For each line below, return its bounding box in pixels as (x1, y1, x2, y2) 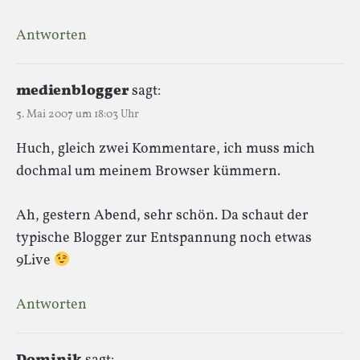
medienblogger (16, 80, 129, 101)
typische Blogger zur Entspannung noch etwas (16, 227, 312, 248)
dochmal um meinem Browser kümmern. (16, 161, 280, 182)
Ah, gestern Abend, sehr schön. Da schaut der (16, 205, 309, 226)
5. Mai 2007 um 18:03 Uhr (16, 106, 139, 122)
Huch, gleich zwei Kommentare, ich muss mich (16, 138, 315, 159)
